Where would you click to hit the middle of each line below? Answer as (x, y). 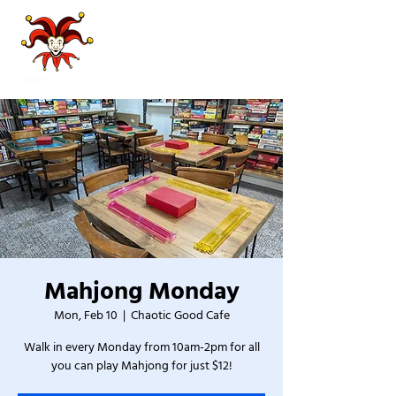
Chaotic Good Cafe (180, 316)
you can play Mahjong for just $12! (141, 366)
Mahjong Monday (141, 292)
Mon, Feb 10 (85, 316)
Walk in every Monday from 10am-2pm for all (141, 347)
